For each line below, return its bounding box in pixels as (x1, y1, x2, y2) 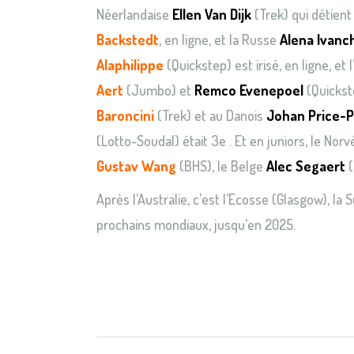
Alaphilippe (96, 55, 164, 73)
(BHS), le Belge (176, 156, 263, 175)
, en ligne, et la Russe (159, 30, 280, 48)
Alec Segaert (263, 156, 345, 175)
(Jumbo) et (123, 81, 194, 99)
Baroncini (96, 106, 154, 124)
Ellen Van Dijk (172, 5, 251, 23)
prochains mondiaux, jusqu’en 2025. (96, 215, 296, 233)
